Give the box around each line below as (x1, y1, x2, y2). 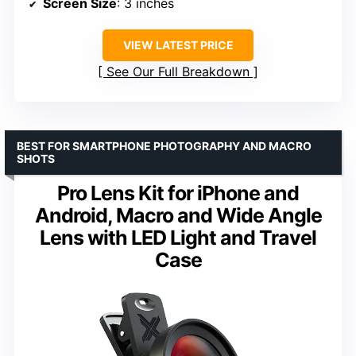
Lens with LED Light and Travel (40, 226, 316, 250)
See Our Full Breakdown (106, 64, 250, 80)
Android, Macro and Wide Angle (34, 203, 322, 228)
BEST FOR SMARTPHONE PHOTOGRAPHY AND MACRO (17, 139, 311, 153)
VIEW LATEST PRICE (122, 38, 234, 52)
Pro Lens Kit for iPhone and (57, 181, 299, 206)
